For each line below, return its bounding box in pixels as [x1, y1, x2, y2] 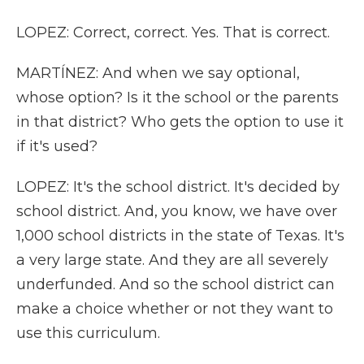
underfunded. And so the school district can [16, 275, 335, 293]
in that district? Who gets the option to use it [16, 113, 344, 131]
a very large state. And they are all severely [16, 251, 328, 269]
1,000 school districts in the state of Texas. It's [16, 227, 344, 245]
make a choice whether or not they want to [16, 300, 333, 318]
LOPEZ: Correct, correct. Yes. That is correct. [16, 24, 330, 41]
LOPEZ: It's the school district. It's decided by [16, 178, 340, 196]
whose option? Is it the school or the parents [16, 89, 339, 106]
